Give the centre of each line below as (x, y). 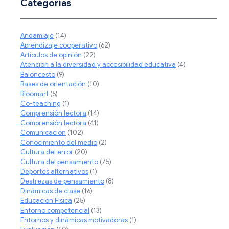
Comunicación (43, 132)
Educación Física (46, 200)
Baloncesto (38, 74)
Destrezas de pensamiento (62, 181)
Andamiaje (37, 35)
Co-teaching (41, 103)
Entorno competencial (55, 210)
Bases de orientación (53, 84)
